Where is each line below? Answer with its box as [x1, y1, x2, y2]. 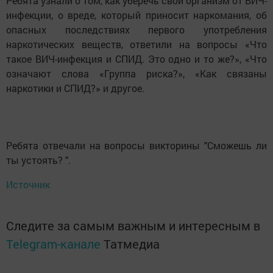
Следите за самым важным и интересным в [6, 217, 260, 233]
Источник [6, 177, 50, 191]
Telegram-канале [6, 235, 101, 252]
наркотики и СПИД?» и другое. [6, 81, 144, 94]
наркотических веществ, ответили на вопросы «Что [6, 37, 267, 51]
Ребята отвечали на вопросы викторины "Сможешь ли [6, 138, 267, 152]
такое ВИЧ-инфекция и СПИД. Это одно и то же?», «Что [6, 52, 267, 65]
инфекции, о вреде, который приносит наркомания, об [6, 8, 267, 21]
